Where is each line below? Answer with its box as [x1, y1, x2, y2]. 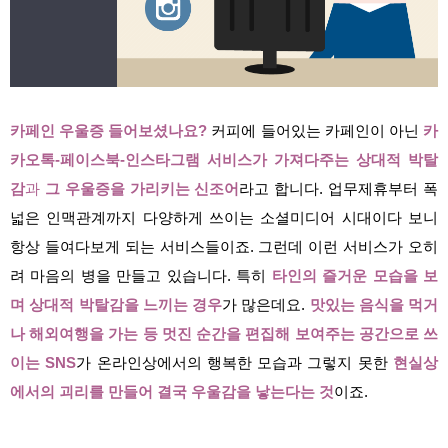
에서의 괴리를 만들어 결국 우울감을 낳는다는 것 [10, 384, 334, 401]
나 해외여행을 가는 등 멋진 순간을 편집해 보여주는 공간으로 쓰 [10, 326, 438, 343]
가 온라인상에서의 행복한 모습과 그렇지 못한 [76, 355, 394, 372]
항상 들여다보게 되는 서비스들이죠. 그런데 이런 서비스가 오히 [10, 239, 438, 256]
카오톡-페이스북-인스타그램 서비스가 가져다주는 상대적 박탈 [10, 152, 438, 169]
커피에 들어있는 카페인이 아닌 [207, 123, 424, 140]
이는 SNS [10, 355, 77, 372]
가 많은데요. [222, 297, 310, 314]
